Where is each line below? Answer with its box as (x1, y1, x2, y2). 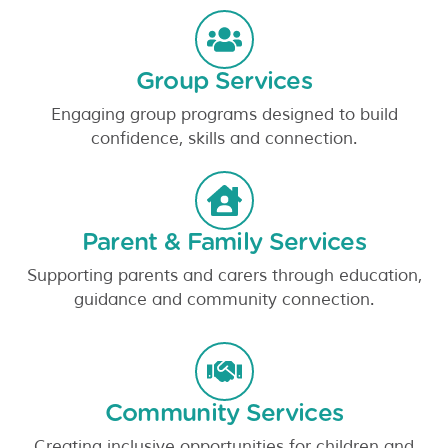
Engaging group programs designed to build (50, 104, 398, 125)
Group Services (135, 69, 313, 94)
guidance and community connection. (74, 289, 374, 310)
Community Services (104, 401, 344, 426)
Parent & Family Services (81, 230, 367, 255)
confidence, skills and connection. (91, 128, 357, 149)
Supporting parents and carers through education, (26, 265, 422, 286)
